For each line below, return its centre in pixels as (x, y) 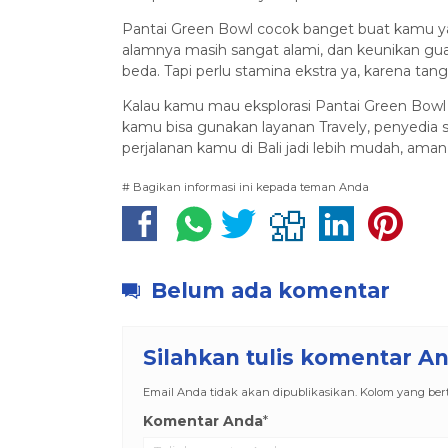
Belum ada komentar (267, 290)
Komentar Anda (203, 421)
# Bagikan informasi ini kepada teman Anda (245, 186)
